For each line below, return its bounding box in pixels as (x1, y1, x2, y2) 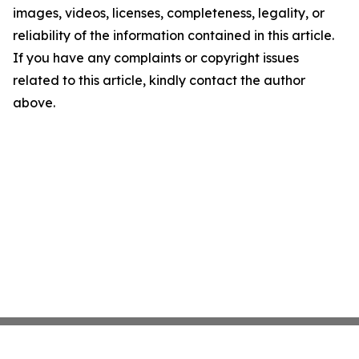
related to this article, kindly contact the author (13, 72, 305, 88)
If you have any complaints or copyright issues (13, 50, 299, 66)
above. (13, 95, 55, 111)
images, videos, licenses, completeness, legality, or (13, 5, 325, 21)
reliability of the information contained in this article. (13, 27, 334, 43)
